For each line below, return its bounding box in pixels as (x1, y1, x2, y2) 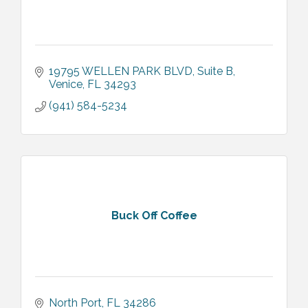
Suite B (197, 64, 233, 78)
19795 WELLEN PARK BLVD (49, 64, 192, 78)
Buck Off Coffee (111, 209, 197, 223)
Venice (49, 77, 82, 91)
